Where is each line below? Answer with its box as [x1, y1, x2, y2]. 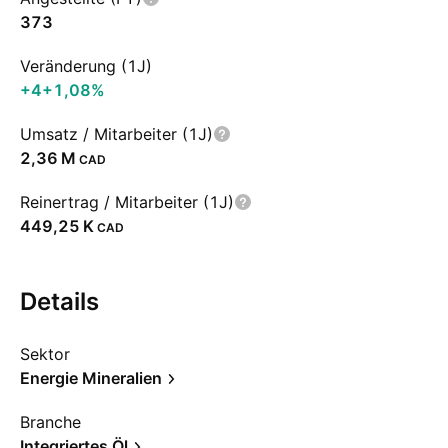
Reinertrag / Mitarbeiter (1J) [20, 192, 234, 212]
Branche [20, 412, 81, 432]
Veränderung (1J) [20, 56, 152, 76]
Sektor [20, 344, 70, 364]
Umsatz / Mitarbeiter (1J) [20, 124, 213, 144]
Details [20, 287, 99, 316]
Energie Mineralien [20, 368, 162, 388]
